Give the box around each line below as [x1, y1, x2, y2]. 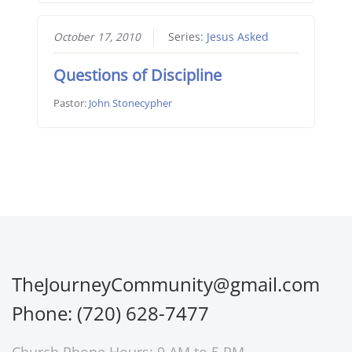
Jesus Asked [206, 30, 269, 45]
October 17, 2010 [53, 30, 141, 45]
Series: [167, 30, 207, 45]
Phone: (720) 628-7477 [12, 300, 209, 327]
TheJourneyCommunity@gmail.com [12, 271, 320, 298]
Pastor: [53, 96, 89, 111]
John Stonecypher [88, 96, 172, 111]
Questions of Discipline [53, 64, 222, 86]
